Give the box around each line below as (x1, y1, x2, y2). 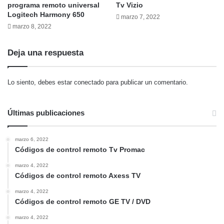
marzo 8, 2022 (12, 22, 51, 30)
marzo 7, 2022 (121, 13, 160, 20)
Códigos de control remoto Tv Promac (15, 145, 145, 153)
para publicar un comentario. (104, 78, 188, 86)
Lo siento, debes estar (7, 78, 74, 86)
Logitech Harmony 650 (7, 10, 84, 18)
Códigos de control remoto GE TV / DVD (15, 197, 150, 205)
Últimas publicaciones (7, 108, 84, 117)
